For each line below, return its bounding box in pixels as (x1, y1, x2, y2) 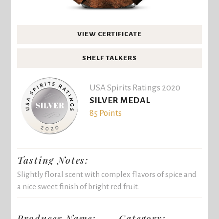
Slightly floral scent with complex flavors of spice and (17, 170, 197, 178)
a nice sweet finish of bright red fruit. (17, 182, 139, 191)
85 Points (89, 109, 122, 118)
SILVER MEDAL (89, 96, 151, 106)
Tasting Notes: (17, 153, 89, 167)
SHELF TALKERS (82, 54, 137, 62)
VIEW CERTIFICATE (77, 30, 142, 38)
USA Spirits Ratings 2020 (89, 83, 180, 93)
